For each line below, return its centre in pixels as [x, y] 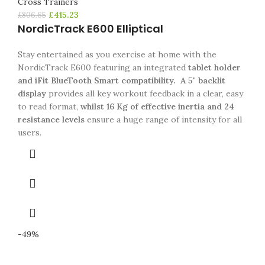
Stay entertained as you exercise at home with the [117, 54]
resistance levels [51, 119]
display [32, 93]
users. [30, 132]
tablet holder [213, 67]
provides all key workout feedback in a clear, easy [145, 93]
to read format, [49, 106]
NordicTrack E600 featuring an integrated [102, 67]
